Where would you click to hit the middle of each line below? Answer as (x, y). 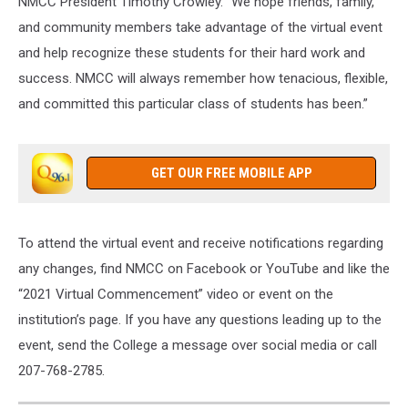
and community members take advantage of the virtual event (200, 27)
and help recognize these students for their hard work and (192, 52)
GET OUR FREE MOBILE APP (231, 173)
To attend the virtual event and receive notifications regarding (201, 243)
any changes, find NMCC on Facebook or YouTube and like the (204, 268)
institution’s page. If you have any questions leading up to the (200, 319)
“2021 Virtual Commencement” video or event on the (176, 294)
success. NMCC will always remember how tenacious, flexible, (203, 78)
